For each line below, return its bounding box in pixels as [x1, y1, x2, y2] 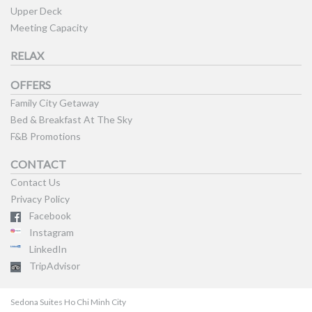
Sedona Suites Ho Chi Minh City [10, 297, 126, 307]
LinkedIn [29, 243, 67, 255]
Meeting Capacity [10, 22, 88, 33]
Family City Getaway [10, 97, 99, 109]
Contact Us [10, 176, 61, 188]
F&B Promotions [10, 130, 81, 142]
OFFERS [10, 78, 51, 91]
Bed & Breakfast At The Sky [10, 114, 132, 125]
